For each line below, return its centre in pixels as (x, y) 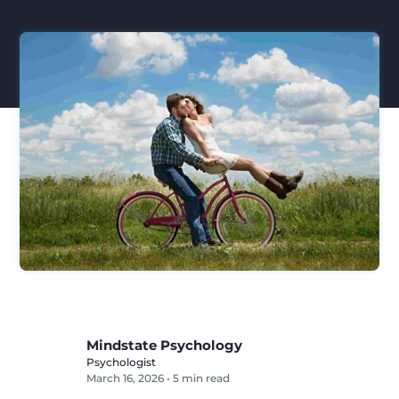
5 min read (202, 379)
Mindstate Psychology (165, 346)
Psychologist (122, 362)
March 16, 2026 (126, 379)
